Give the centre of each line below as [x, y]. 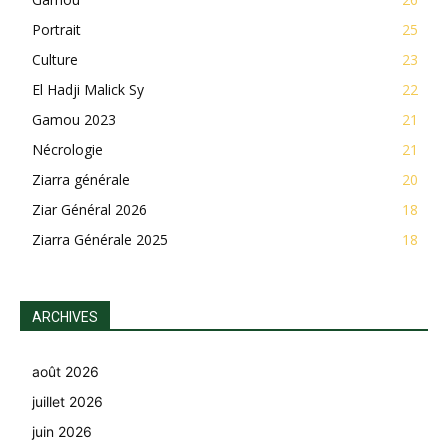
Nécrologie [67, 149]
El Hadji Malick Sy [88, 89]
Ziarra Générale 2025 [100, 239]
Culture [55, 59]
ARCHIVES [65, 316]
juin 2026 [62, 431]
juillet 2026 [67, 401]
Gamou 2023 [74, 119]
